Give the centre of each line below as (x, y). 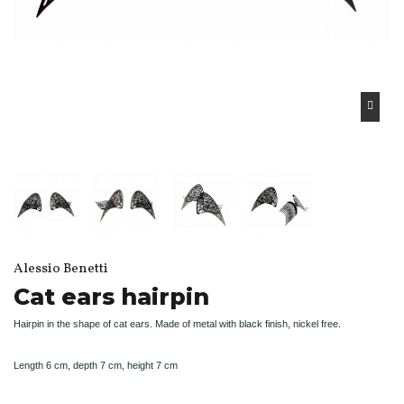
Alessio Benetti (61, 269)
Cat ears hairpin (111, 296)
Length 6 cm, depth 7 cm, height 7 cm (97, 365)
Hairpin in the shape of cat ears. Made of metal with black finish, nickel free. (177, 323)
